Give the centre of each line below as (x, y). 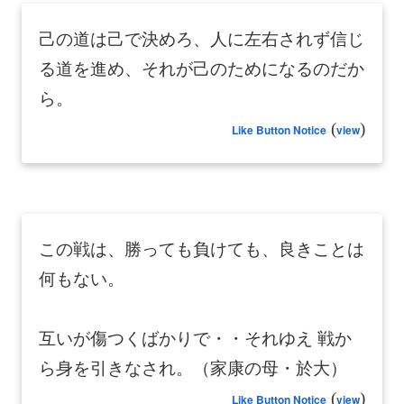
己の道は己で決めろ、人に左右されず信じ (202, 39)
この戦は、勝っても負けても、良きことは (202, 249)
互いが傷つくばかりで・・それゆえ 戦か (195, 338)
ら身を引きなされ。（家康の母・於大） (193, 368)
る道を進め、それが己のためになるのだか (202, 69)
